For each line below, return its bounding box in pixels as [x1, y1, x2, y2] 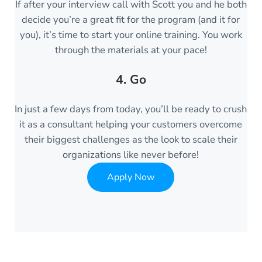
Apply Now [107, 170, 155, 184]
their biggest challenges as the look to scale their [24, 133, 237, 147]
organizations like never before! [63, 148, 199, 162]
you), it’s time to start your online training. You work [19, 28, 242, 42]
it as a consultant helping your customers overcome [19, 118, 243, 132]
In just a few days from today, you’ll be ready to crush [15, 102, 247, 116]
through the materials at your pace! [54, 43, 207, 57]
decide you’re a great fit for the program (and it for [22, 13, 240, 26]
